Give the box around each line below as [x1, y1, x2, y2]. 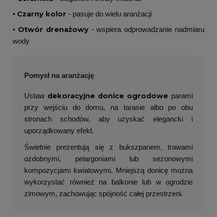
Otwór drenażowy [17, 25, 89, 34]
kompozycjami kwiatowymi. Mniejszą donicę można [24, 167, 193, 175]
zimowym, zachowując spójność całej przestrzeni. [24, 190, 183, 198]
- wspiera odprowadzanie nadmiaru [88, 26, 205, 34]
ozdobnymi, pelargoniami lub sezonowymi [24, 155, 193, 163]
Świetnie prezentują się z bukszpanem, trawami [24, 143, 193, 152]
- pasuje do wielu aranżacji [66, 10, 152, 18]
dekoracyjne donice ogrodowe [47, 92, 168, 101]
